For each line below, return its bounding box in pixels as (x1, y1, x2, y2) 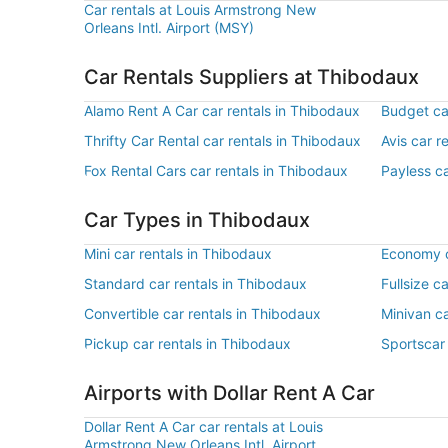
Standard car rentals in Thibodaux (84, 275, 307, 292)
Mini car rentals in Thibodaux (84, 245, 272, 262)
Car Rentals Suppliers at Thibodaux (84, 65, 419, 89)
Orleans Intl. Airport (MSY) (84, 19, 254, 36)
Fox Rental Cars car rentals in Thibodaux (84, 162, 348, 179)
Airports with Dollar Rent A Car (84, 381, 375, 405)
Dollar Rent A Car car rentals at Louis (84, 418, 323, 435)
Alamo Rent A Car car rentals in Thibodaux (84, 102, 360, 119)
